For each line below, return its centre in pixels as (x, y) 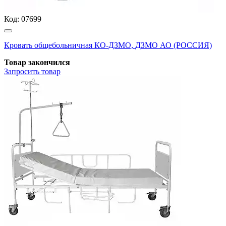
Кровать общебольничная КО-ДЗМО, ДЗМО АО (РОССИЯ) (108, 45)
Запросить (22, 71)
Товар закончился (37, 62)
